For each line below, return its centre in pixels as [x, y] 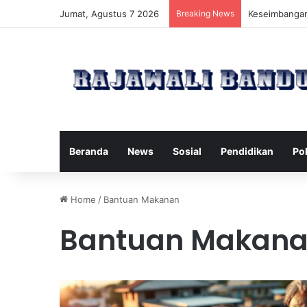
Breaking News [205, 13]
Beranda [89, 151]
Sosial [187, 151]
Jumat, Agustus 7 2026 [109, 14]
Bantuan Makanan [142, 199]
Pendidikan [247, 151]
